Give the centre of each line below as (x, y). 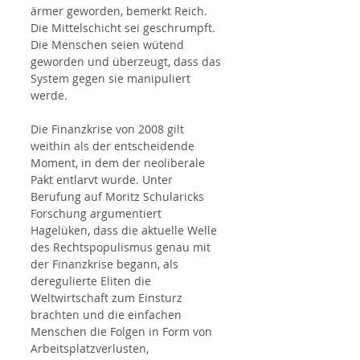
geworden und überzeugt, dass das (127, 62)
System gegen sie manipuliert (112, 79)
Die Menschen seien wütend (109, 45)
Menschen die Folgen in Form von (123, 332)
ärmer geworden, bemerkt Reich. (121, 11)
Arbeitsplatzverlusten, (91, 349)
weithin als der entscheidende (114, 146)
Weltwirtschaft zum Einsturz (108, 298)
